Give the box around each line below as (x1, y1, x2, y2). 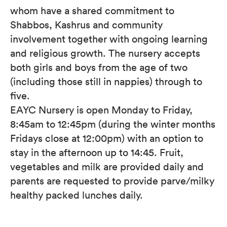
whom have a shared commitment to (10, 4, 174, 17)
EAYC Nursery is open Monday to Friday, (10, 103, 193, 116)
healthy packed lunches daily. (10, 188, 143, 201)
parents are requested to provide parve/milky (10, 174, 214, 187)
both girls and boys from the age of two (10, 60, 187, 73)
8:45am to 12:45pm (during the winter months (10, 117, 215, 130)
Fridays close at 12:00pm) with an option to (10, 131, 203, 144)
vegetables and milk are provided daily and (10, 160, 204, 173)
